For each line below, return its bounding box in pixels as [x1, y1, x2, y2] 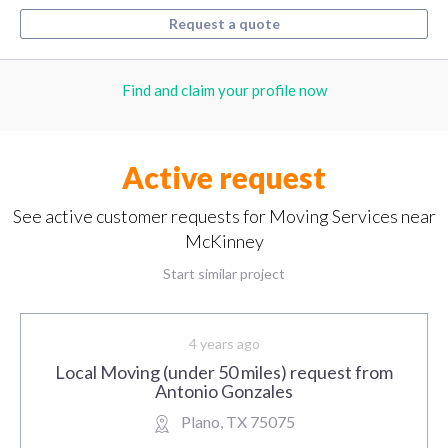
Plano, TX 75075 [181, 412, 295, 432]
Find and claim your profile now [121, 81, 327, 100]
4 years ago [188, 335, 260, 353]
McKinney [184, 230, 264, 253]
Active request [122, 159, 326, 196]
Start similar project [163, 265, 285, 283]
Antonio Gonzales [155, 380, 293, 403]
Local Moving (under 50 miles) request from [55, 361, 393, 384]
